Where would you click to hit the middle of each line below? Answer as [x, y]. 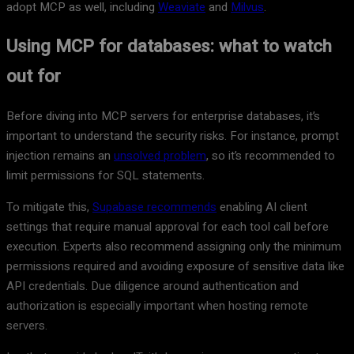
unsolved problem [160, 156]
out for [34, 77]
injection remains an [60, 156]
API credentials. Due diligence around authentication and [153, 286]
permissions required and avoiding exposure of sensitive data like [175, 267]
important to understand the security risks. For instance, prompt [173, 136]
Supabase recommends [154, 207]
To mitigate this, [49, 207]
